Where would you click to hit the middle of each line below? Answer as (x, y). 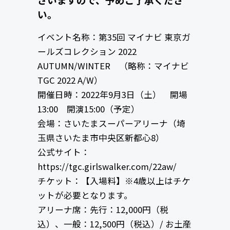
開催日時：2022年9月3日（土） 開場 (112, 95)
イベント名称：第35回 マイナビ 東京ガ (114, 37)
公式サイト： (63, 152)
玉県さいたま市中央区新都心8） (101, 138)
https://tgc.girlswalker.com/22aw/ (107, 167)
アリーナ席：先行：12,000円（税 (103, 210)
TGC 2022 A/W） (70, 80)
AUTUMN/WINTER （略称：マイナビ (113, 66)
